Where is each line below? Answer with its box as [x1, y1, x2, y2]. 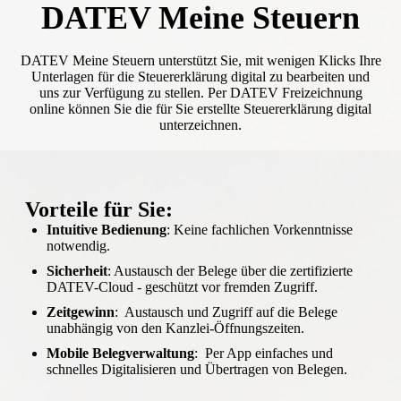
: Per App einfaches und [194, 346, 334, 361]
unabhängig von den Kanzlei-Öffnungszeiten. [47, 320, 305, 336]
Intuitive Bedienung [47, 222, 167, 237]
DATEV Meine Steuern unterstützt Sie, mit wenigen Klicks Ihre [20, 53, 381, 68]
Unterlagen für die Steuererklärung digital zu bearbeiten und [31, 69, 370, 84]
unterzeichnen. [159, 117, 242, 132]
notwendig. [47, 238, 111, 253]
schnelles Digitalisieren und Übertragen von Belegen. [47, 362, 348, 377]
